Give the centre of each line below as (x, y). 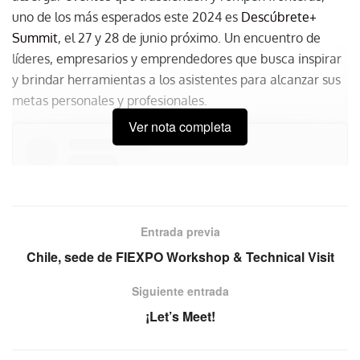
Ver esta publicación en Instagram (180, 349)
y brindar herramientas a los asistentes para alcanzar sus (176, 80)
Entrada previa (180, 231)
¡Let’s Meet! (180, 316)
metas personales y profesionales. (110, 100)
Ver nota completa (180, 127)
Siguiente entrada (180, 291)
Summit (35, 38)
